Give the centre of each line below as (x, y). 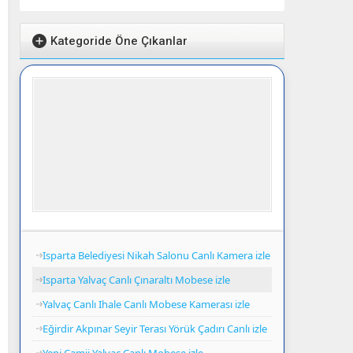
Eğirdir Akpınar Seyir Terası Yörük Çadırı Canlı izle (155, 328)
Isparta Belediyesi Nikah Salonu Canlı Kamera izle (156, 255)
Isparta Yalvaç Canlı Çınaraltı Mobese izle (136, 279)
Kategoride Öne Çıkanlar (119, 41)
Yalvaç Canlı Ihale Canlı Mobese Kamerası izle (146, 304)
